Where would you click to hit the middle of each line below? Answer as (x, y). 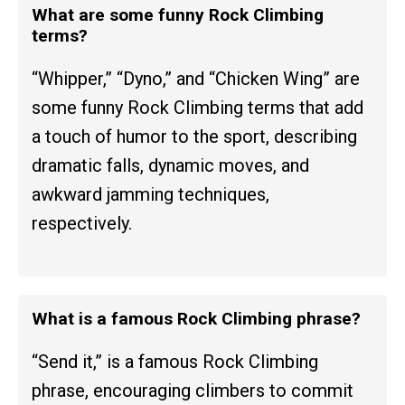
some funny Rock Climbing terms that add (198, 107)
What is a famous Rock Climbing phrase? (196, 318)
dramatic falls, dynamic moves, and (170, 165)
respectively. (82, 223)
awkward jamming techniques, (151, 194)
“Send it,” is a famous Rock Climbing (175, 361)
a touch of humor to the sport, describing (194, 136)
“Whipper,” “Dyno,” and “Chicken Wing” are (196, 78)
